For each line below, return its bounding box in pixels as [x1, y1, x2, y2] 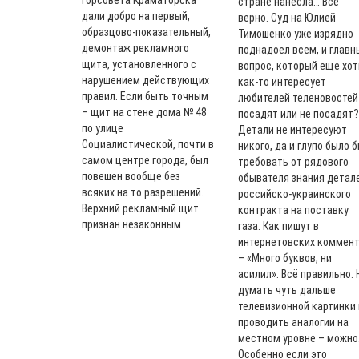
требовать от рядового [238, 155, 349, 168]
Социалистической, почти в [82, 138, 214, 151]
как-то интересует [238, 75, 326, 88]
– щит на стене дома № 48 [82, 106, 207, 119]
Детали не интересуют [238, 123, 347, 136]
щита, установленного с [82, 58, 196, 71]
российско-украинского [238, 188, 351, 200]
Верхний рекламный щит [82, 202, 199, 215]
